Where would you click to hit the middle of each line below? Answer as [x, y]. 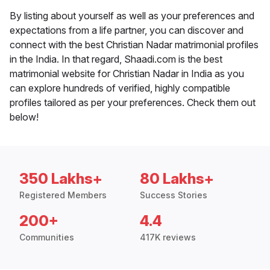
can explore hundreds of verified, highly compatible [120, 88]
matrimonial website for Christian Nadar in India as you [127, 74]
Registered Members [63, 195]
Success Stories [174, 195]
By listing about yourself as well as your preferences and [132, 16]
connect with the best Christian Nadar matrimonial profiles [134, 45]
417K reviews [168, 237]
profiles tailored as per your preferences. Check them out [133, 103]
